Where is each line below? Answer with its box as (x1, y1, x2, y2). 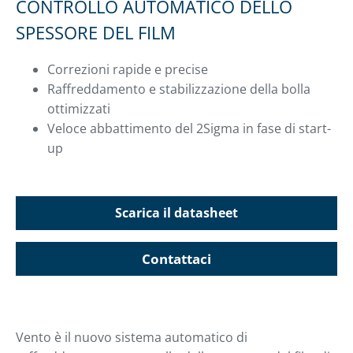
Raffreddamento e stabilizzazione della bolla (47, 80, 310, 98)
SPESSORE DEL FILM (16, 20, 176, 45)
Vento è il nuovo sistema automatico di (16, 329, 247, 347)
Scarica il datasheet (115, 204, 238, 222)
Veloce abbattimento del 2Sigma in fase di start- (47, 120, 331, 138)
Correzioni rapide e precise (47, 61, 208, 79)
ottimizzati (47, 100, 110, 118)
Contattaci (142, 250, 211, 269)
